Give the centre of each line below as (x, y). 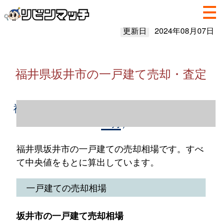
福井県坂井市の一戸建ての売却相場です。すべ (110, 148)
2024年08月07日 (184, 30)
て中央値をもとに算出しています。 (87, 162)
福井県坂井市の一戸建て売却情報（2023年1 (111, 108)
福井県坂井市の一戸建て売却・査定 (111, 73)
